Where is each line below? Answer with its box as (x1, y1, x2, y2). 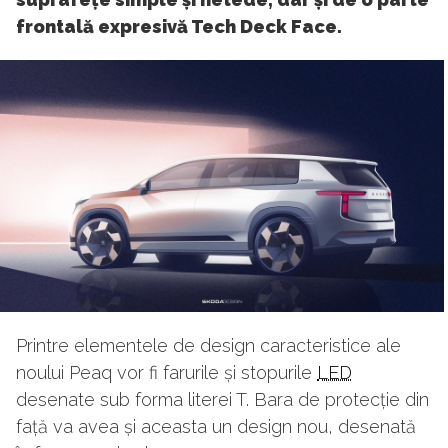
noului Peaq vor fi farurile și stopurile (16, 362, 317, 384)
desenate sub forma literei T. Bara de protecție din (16, 389, 429, 411)
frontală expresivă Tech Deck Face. (16, 16, 342, 38)
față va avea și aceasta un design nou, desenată (16, 416, 416, 438)
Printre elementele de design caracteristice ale (16, 335, 401, 357)
